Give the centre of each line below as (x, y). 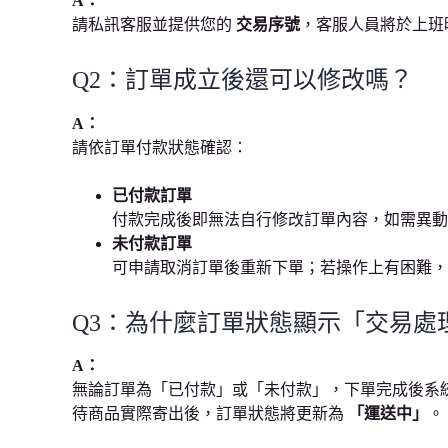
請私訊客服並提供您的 (154, 24)
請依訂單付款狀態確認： (160, 147)
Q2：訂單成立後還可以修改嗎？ (242, 79)
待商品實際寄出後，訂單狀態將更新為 (210, 414)
